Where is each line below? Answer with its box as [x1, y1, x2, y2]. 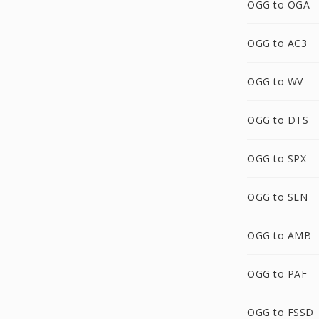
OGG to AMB [247, 229, 311, 242]
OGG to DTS [247, 113, 308, 127]
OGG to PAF [247, 267, 307, 281]
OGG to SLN [247, 190, 308, 204]
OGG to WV [247, 75, 303, 88]
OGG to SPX [247, 152, 306, 165]
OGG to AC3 [247, 36, 307, 50]
